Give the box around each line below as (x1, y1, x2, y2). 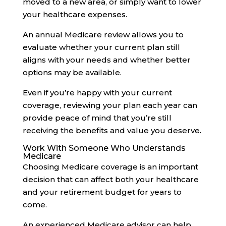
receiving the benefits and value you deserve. (22, 125, 201, 135)
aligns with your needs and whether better (22, 54, 191, 65)
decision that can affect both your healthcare (22, 174, 199, 184)
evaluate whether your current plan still (22, 42, 180, 52)
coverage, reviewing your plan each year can (22, 100, 197, 110)
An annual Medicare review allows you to (22, 29, 184, 39)
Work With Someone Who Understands (22, 143, 186, 153)
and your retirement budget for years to (22, 187, 182, 197)
